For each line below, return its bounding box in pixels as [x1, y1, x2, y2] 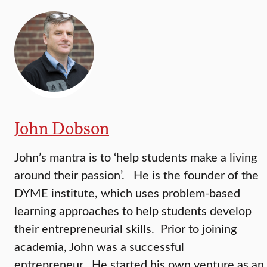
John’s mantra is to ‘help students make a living [14, 148, 257, 164]
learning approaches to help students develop [14, 201, 252, 218]
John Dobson [14, 117, 109, 138]
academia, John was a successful [14, 237, 184, 254]
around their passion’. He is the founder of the [14, 166, 259, 182]
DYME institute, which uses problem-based [14, 184, 240, 200]
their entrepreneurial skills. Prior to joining [14, 219, 237, 236]
